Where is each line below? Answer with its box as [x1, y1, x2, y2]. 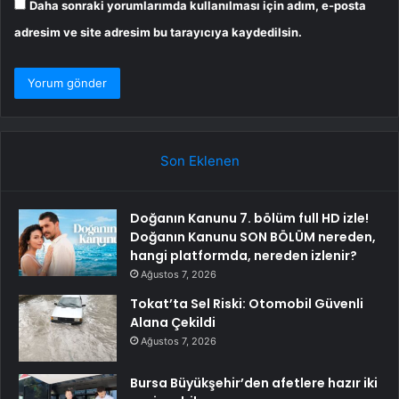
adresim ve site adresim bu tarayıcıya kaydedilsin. [14, 24, 302, 39]
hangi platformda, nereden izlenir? [130, 246, 357, 265]
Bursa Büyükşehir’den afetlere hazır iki [130, 373, 378, 392]
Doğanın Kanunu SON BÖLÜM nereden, [130, 227, 376, 246]
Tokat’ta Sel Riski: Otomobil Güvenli [130, 294, 363, 313]
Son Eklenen [159, 151, 240, 169]
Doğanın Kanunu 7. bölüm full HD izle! [130, 208, 369, 227]
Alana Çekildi [130, 313, 216, 331]
